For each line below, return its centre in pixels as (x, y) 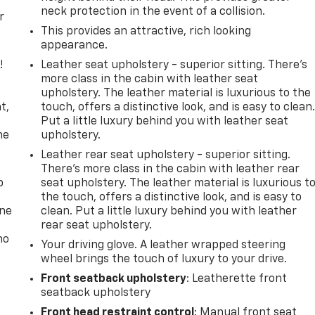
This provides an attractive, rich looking (146, 31)
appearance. (75, 45)
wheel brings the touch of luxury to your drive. (164, 259)
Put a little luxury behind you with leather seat (165, 121)
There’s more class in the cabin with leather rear (171, 169)
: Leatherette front (237, 279)
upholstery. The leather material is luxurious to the (176, 93)
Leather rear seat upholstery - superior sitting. (166, 155)
